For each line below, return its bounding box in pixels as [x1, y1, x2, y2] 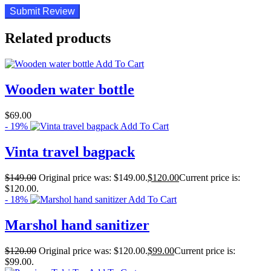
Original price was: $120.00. [39, 245, 148, 256]
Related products [5, 30, 111, 47]
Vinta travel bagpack [5, 144, 135, 160]
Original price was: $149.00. [39, 172, 148, 183]
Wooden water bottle [5, 82, 134, 98]
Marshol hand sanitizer [5, 217, 149, 233]
